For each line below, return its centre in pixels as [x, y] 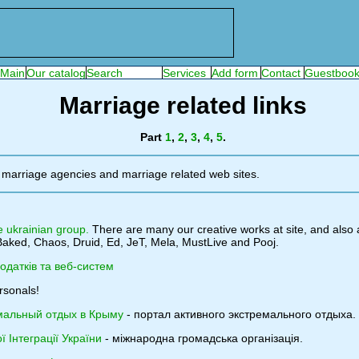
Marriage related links [183, 105]
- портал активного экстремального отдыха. [240, 314]
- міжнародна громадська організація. [202, 338]
